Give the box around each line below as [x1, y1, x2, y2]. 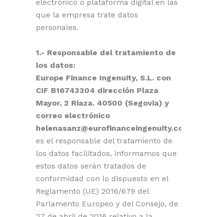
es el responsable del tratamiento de [36, 136, 172, 145]
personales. [36, 23, 78, 32]
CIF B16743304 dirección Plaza [36, 86, 158, 95]
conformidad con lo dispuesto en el [36, 174, 168, 183]
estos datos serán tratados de [36, 161, 146, 170]
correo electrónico [36, 111, 110, 120]
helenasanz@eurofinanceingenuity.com [36, 124, 190, 133]
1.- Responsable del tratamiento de [36, 48, 176, 57]
